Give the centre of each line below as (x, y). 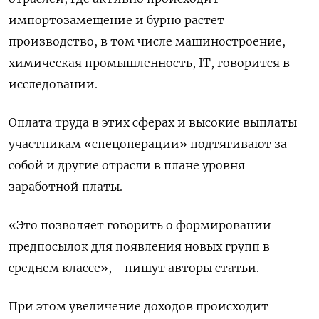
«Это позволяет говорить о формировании (140, 225)
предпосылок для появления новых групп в (139, 246)
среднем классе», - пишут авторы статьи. (134, 267)
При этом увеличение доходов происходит (138, 306)
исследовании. (53, 84)
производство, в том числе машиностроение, (147, 41)
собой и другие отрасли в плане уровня (127, 165)
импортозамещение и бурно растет (116, 20)
